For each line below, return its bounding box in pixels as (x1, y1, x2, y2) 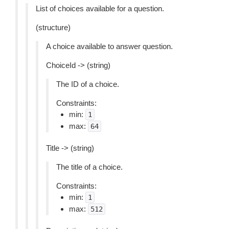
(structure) (36, 23, 71, 32)
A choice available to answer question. (46, 42, 173, 51)
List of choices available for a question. (36, 4, 164, 13)
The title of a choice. (56, 163, 123, 171)
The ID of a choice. (56, 80, 119, 88)
